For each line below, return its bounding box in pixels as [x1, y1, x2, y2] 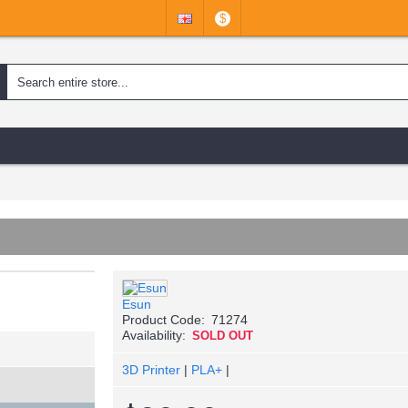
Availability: [122, 328, 186, 342]
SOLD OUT [192, 329, 253, 342]
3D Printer [122, 362, 180, 377]
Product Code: [122, 312, 205, 327]
